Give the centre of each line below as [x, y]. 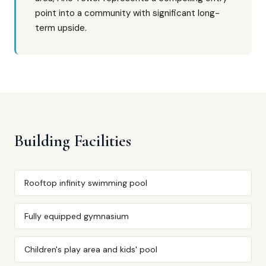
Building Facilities [73, 141]
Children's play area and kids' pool [91, 249]
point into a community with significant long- [127, 13]
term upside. [61, 28]
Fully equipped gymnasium [77, 216]
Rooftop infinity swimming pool [86, 183]
